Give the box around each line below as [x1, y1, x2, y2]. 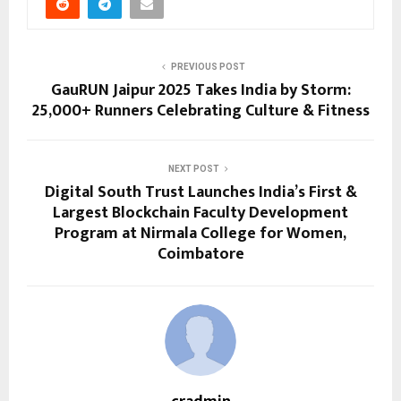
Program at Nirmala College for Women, [55, 219, 346, 247]
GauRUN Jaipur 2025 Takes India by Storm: [50, 76, 351, 104]
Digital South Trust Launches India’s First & [44, 178, 357, 206]
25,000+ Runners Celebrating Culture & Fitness [31, 97, 370, 124]
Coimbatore [157, 240, 244, 268]
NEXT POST [167, 163, 219, 174]
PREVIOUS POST [170, 61, 245, 72]
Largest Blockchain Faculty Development [53, 199, 348, 226]
